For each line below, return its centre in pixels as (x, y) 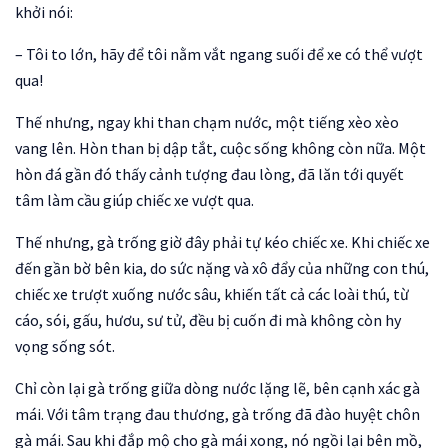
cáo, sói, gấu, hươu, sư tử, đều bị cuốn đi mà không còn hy (208, 320)
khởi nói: (44, 12)
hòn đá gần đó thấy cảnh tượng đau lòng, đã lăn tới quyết (209, 174)
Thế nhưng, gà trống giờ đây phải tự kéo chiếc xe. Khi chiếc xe (222, 242)
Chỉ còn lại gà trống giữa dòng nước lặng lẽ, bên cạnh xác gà (217, 388)
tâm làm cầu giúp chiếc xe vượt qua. (134, 200)
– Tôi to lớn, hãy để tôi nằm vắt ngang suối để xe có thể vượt (219, 54)
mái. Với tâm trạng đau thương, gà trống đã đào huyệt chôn (217, 414)
